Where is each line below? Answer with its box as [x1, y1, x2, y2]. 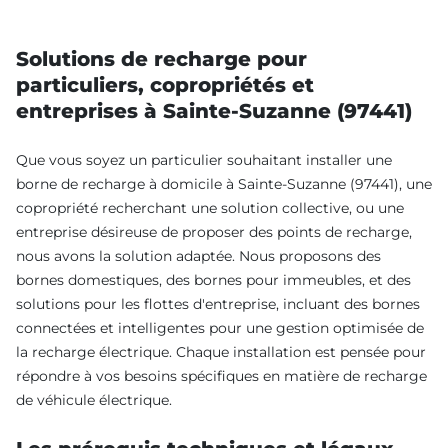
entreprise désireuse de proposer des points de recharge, [16, 222, 412, 241]
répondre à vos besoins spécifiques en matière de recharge [16, 366, 427, 385]
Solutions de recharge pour [16, 46, 307, 71]
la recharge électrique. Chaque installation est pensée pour [16, 342, 426, 361]
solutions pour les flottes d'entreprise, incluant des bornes [16, 294, 420, 313]
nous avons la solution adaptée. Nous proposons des [16, 246, 381, 265]
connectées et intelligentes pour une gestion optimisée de [16, 318, 424, 337]
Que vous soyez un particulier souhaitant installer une [16, 150, 392, 169]
